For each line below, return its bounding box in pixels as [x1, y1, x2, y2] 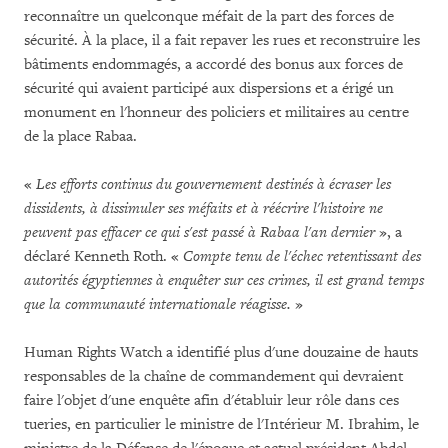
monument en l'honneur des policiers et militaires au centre [24, 103, 409, 122]
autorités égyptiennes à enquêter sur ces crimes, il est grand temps [24, 271, 424, 290]
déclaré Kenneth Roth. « [24, 247, 183, 266]
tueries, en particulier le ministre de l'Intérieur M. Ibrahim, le [24, 415, 419, 434]
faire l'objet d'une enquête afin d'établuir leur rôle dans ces [24, 391, 399, 410]
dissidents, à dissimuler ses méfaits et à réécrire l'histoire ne [24, 199, 383, 218]
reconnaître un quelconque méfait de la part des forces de [24, 7, 394, 26]
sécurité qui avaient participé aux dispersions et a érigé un [24, 79, 394, 98]
